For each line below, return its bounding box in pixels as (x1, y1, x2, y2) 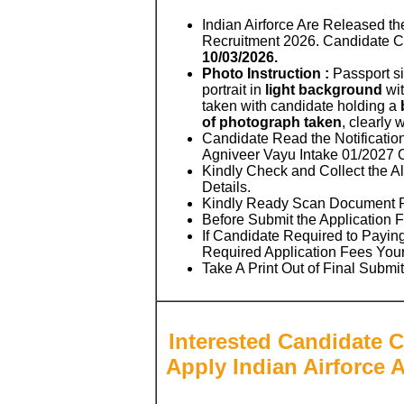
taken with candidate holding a (202, 97, 400, 114)
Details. (202, 179, 251, 195)
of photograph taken (202, 114, 342, 130)
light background (262, 81, 382, 97)
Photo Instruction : (202, 65, 329, 81)
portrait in (202, 81, 262, 97)
